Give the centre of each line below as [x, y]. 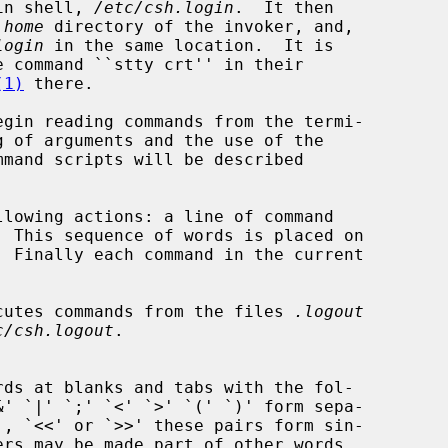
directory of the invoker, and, [199, 26]
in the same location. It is [189, 45]
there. [59, 83]
